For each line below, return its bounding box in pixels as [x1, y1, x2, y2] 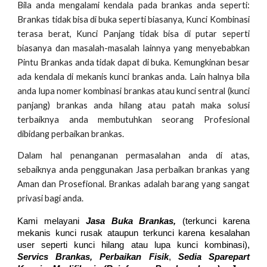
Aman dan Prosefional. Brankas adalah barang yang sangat [17, 179, 250, 189]
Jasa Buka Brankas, [85, 216, 176, 226]
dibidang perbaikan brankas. [17, 129, 130, 139]
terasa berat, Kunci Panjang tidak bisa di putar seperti [17, 29, 250, 39]
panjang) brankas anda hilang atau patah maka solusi [17, 100, 250, 110]
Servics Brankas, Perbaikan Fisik [17, 252, 169, 262]
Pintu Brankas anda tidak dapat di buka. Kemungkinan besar [17, 57, 250, 67]
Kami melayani [17, 216, 86, 226]
